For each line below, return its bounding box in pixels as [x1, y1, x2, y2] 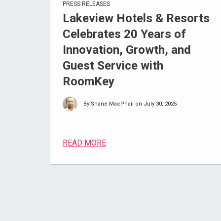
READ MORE [63, 138, 106, 147]
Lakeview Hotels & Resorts [63, 11, 210, 25]
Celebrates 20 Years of [63, 27, 186, 41]
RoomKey [63, 74, 114, 88]
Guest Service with [63, 59, 163, 73]
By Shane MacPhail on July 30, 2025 [83, 101, 177, 107]
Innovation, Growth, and [63, 43, 191, 57]
